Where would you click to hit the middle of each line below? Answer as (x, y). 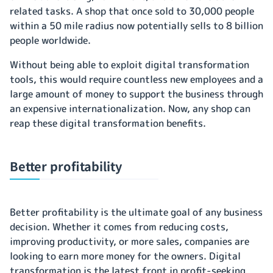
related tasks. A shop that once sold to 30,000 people (132, 11)
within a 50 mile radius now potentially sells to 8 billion (136, 25)
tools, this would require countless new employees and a (136, 79)
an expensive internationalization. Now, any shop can (130, 108)
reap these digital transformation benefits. (108, 123)
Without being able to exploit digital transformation (129, 64)
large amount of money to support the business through (136, 94)
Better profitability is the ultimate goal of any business (136, 212)
